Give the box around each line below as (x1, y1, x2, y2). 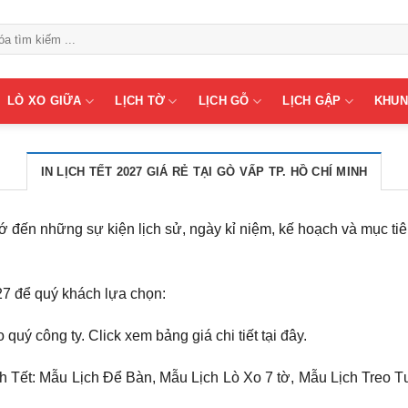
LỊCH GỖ (198, 94, 250, 107)
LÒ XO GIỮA (7, 94, 82, 107)
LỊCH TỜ (115, 94, 166, 107)
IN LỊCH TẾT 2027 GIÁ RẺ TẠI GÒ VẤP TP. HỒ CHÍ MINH (40, 165, 368, 179)
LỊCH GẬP (282, 94, 342, 107)
